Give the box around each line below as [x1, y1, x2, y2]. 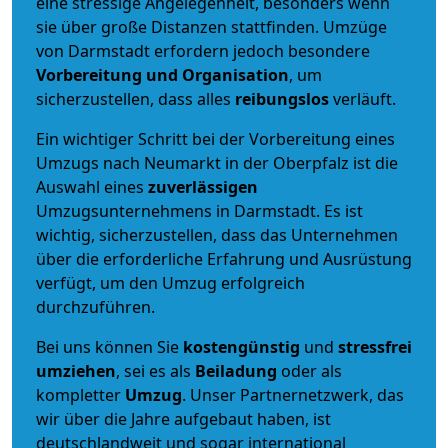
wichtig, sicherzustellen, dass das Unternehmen [36, 223, 398, 246]
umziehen [36, 359, 116, 382]
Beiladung [195, 359, 277, 382]
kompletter [36, 383, 125, 406]
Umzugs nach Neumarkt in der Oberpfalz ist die [36, 151, 398, 174]
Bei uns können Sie [36, 335, 183, 358]
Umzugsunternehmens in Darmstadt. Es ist [36, 199, 363, 222]
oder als [277, 359, 342, 382]
